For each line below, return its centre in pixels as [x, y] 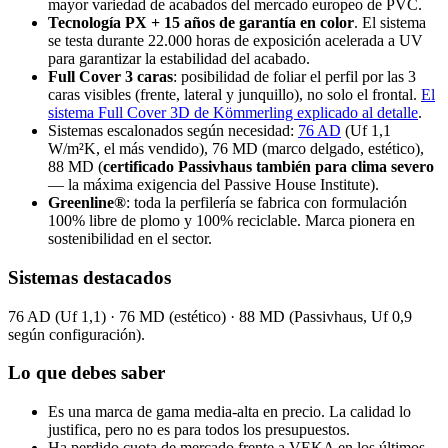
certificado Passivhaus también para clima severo [268, 167]
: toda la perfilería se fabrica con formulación [266, 203]
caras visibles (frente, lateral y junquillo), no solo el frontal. [234, 95]
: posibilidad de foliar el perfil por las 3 [294, 77]
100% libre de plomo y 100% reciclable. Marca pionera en [231, 221]
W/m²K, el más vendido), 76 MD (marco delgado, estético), [236, 149]
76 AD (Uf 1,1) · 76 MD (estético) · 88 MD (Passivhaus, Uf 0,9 [210, 316]
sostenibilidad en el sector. [130, 239]
